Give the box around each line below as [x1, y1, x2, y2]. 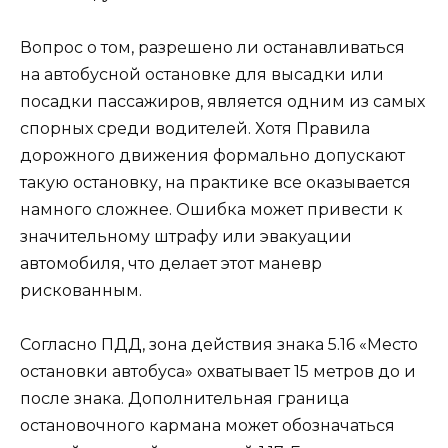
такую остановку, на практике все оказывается [20, 173, 411, 193]
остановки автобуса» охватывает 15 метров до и [20, 362, 416, 382]
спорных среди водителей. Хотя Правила [20, 119, 370, 139]
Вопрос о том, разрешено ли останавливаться [20, 38, 405, 58]
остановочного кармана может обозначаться [20, 416, 395, 436]
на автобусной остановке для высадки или [20, 65, 384, 85]
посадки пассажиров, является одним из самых [20, 92, 425, 112]
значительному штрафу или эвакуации [20, 227, 352, 247]
